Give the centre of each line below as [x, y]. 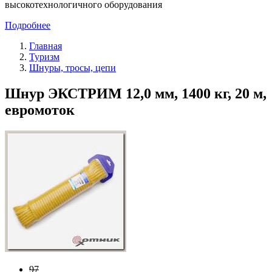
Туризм [44, 56]
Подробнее [28, 25]
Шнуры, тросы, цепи [73, 67]
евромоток [40, 110]
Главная [46, 46]
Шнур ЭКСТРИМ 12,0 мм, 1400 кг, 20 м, [136, 93]
